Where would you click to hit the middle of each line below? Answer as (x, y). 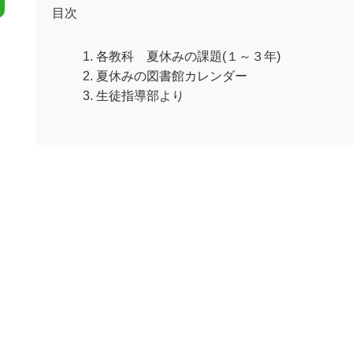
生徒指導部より (140, 96)
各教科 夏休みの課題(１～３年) (188, 56)
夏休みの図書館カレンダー (172, 76)
